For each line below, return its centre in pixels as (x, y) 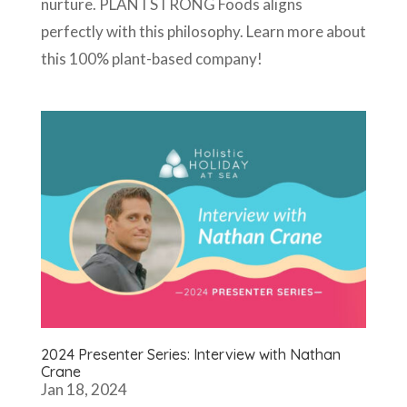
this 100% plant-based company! (151, 58)
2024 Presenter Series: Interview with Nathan (190, 354)
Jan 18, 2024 (84, 389)
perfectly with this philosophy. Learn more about (203, 31)
